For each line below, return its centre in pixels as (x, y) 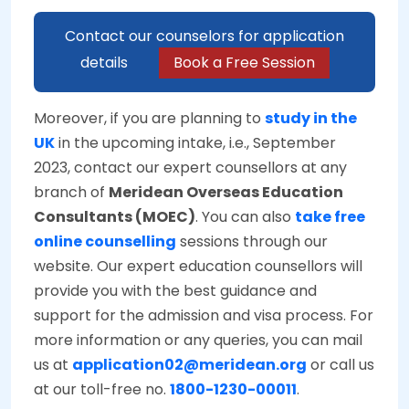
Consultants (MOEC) (115, 217)
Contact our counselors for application (204, 37)
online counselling (105, 242)
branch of (71, 193)
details (105, 63)
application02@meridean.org (189, 365)
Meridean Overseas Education (226, 193)
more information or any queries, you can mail (198, 341)
